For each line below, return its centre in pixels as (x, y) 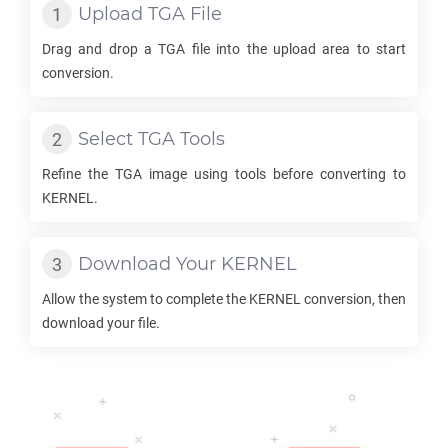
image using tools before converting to (274, 174)
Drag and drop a (100, 49)
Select (108, 139)
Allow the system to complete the (145, 299)
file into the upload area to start (296, 49)
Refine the (78, 174)
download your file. (101, 323)
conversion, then (353, 299)
